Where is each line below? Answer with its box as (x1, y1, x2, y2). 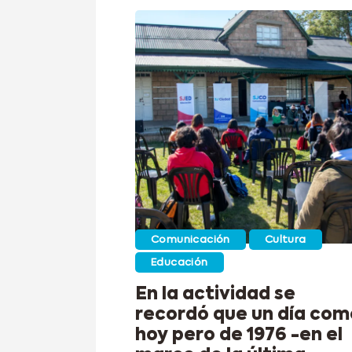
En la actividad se (135, 286, 295, 304)
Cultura (264, 234, 306, 245)
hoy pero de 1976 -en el (135, 327, 343, 345)
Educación (151, 257, 208, 268)
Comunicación (151, 234, 230, 245)
